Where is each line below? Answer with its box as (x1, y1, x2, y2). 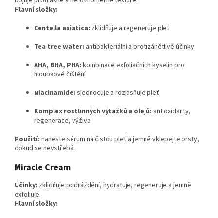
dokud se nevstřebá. (15, 144, 75, 154)
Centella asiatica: (34, 23, 90, 34)
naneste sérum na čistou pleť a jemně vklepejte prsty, (40, 134, 199, 145)
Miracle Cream (15, 162, 71, 174)
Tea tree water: (34, 42, 84, 52)
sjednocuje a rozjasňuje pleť (75, 88, 159, 98)
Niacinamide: (34, 88, 75, 98)
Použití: (15, 134, 40, 145)
